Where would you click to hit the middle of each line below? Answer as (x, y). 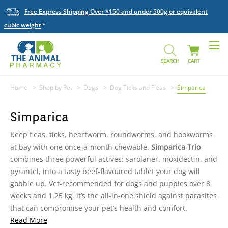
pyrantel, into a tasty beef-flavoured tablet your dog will (105, 172)
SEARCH (170, 60)
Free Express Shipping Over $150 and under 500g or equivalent (116, 12)
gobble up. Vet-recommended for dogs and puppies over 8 (110, 184)
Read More (29, 220)
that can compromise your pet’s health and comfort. (99, 208)
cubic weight (23, 25)
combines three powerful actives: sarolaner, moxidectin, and (114, 159)
